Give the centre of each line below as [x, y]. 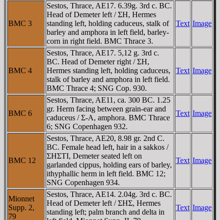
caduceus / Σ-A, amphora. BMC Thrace [108, 117]
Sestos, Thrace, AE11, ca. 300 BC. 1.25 [109, 100]
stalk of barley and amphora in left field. [108, 79]
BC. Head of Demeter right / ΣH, [98, 61]
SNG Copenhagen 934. [83, 182]
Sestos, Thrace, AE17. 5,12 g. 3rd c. [103, 53]
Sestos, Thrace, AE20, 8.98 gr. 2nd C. [106, 138]
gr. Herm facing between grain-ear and [106, 109]
